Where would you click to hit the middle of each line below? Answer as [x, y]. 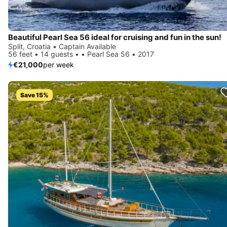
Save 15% [34, 95]
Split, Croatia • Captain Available [62, 47]
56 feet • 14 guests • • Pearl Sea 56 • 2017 [81, 54]
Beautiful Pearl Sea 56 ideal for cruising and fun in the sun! [115, 37]
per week [59, 65]
